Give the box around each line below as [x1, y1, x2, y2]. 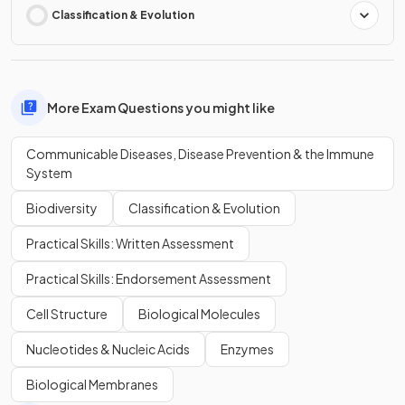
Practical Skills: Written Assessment [26, 235, 234, 251]
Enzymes [221, 341, 274, 357]
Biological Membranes [26, 376, 158, 392]
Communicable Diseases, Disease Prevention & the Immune [26, 146, 374, 162]
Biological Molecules [138, 306, 260, 322]
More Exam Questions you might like [47, 99, 275, 116]
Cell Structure [26, 306, 108, 322]
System [26, 165, 72, 181]
